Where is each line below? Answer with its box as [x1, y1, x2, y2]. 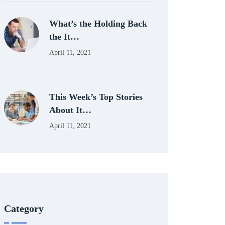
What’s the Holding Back [49, 18, 147, 29]
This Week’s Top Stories [49, 91, 143, 102]
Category [4, 202, 44, 214]
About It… [49, 104, 91, 115]
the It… [49, 31, 79, 42]
